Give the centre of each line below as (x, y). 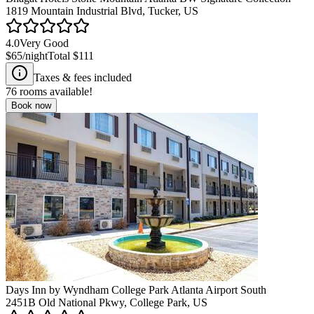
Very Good (44, 43)
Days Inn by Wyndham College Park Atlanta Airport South (136, 289)
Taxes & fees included (83, 77)
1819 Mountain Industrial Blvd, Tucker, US (102, 11)
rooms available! (55, 91)
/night (35, 55)
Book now (31, 105)
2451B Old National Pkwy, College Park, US (107, 302)
